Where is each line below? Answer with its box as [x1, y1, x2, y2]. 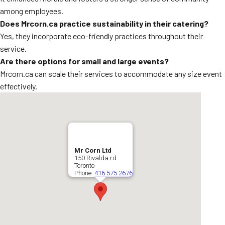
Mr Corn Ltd [74, 147, 111, 154]
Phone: [74, 169, 94, 177]
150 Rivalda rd [74, 154, 117, 162]
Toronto [74, 162, 94, 169]
